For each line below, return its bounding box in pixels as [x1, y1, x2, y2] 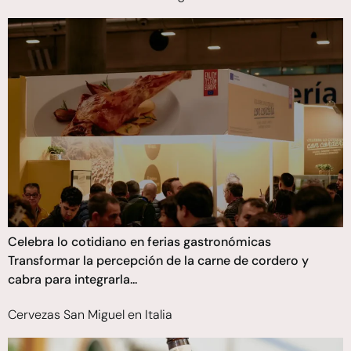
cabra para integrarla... [8, 271, 137, 288]
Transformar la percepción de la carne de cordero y [8, 252, 309, 269]
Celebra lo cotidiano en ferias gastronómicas [8, 233, 271, 250]
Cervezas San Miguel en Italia [8, 306, 172, 323]
